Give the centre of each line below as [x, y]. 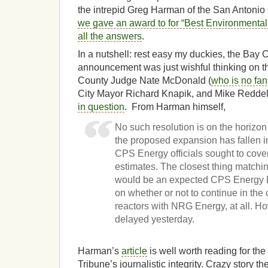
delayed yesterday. [155, 220]
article [134, 251]
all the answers [110, 36]
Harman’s [100, 251]
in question [101, 107]
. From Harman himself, [175, 107]
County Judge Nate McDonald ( [144, 81]
